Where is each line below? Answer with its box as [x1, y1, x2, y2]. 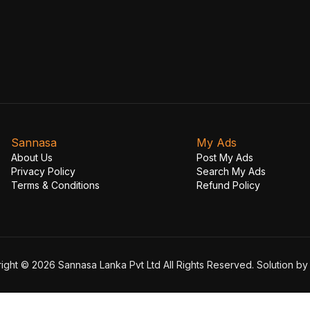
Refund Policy [197, 179, 260, 191]
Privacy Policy [11, 165, 75, 177]
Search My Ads [197, 165, 266, 177]
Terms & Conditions [11, 179, 100, 191]
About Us [11, 152, 53, 163]
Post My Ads [197, 152, 253, 163]
